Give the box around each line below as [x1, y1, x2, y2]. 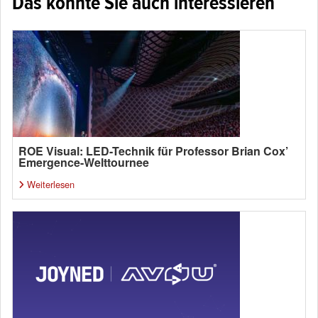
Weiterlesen [27, 177, 75, 192]
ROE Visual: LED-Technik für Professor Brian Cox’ [18, 143, 288, 160]
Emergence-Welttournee [18, 154, 149, 171]
